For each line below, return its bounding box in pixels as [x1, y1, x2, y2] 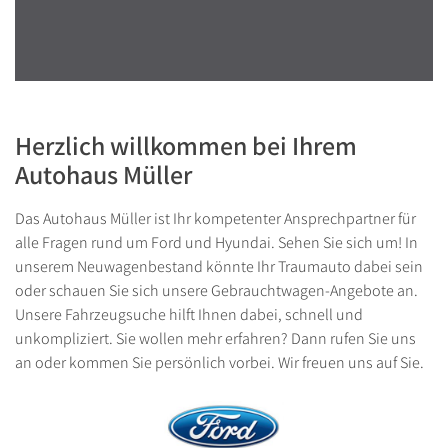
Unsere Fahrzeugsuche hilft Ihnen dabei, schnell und [15, 303, 363, 325]
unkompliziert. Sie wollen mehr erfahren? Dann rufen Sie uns [15, 327, 416, 349]
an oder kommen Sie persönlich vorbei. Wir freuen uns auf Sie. [15, 351, 424, 373]
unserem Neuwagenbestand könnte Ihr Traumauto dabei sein [15, 255, 423, 277]
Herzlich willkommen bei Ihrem [15, 127, 357, 162]
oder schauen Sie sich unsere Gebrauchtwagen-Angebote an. [15, 279, 418, 301]
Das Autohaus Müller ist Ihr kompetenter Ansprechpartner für [15, 207, 416, 229]
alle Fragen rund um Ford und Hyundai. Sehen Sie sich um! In [15, 231, 418, 253]
